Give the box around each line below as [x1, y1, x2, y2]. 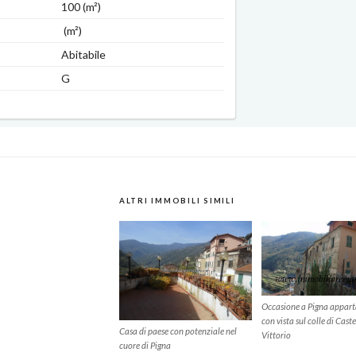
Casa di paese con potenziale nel [118, 326, 237, 337]
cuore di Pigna [118, 340, 171, 351]
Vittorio [261, 330, 291, 341]
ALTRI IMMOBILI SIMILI [118, 195, 235, 205]
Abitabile [60, 48, 106, 62]
